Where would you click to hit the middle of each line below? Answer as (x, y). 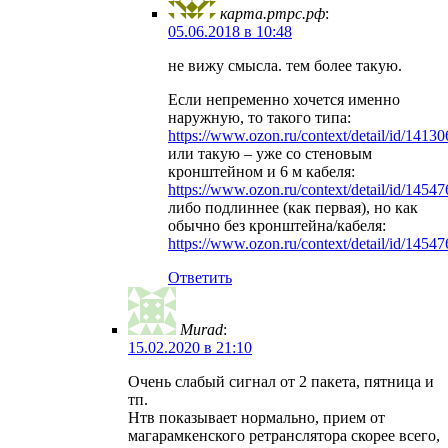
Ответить (200, 278)
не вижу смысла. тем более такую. (285, 66)
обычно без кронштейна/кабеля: (277, 226)
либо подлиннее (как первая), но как (293, 208)
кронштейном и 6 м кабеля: (261, 172)
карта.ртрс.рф (272, 14)
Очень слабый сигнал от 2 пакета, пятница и (281, 382)
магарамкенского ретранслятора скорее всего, (284, 436)
